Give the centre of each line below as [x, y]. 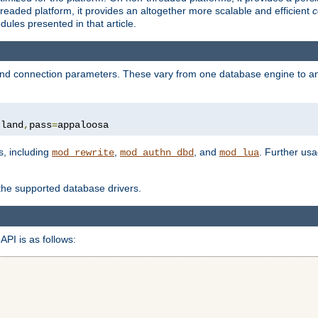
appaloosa [83, 125]
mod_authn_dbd [157, 153]
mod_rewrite [83, 153]
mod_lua [239, 153]
